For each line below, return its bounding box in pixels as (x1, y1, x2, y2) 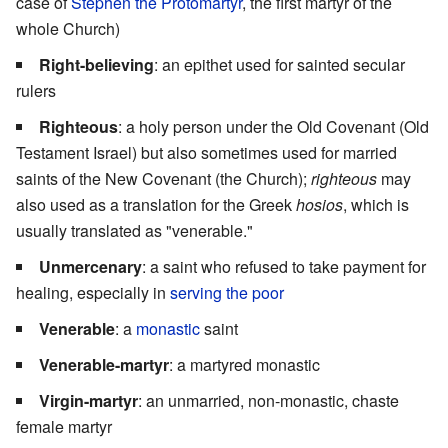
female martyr (16, 414, 112, 438)
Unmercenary (39, 254, 142, 278)
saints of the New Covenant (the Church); (16, 166, 311, 190)
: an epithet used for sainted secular (154, 52, 405, 76)
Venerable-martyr (39, 352, 169, 376)
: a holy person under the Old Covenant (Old (118, 114, 429, 138)
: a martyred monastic (169, 352, 320, 376)
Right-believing (39, 52, 154, 76)
